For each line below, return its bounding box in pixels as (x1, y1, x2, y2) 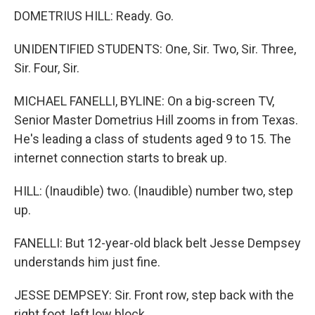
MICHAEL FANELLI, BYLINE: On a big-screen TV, (14, 93, 274, 108)
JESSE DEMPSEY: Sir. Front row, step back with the (14, 287, 294, 302)
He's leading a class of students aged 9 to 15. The (14, 131, 291, 146)
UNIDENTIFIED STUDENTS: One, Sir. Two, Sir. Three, (14, 41, 296, 56)
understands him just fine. (14, 254, 160, 269)
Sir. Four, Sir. (14, 60, 79, 75)
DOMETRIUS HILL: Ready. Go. (14, 8, 174, 23)
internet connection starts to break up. (14, 150, 227, 165)
